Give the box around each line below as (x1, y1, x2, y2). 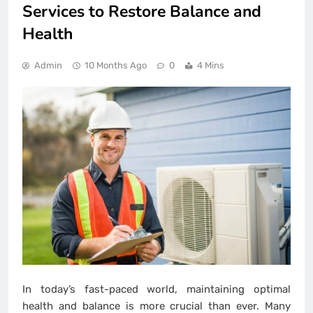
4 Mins (197, 59, 224, 71)
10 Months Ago (85, 59, 147, 71)
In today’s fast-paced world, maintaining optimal (22, 282, 291, 296)
